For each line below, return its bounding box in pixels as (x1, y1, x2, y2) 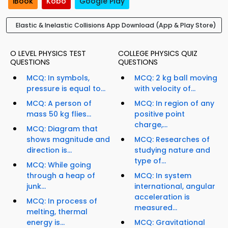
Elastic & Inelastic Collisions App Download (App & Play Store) (16, 21, 216, 30)
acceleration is (134, 192, 190, 203)
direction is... (26, 145, 72, 156)
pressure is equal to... (26, 83, 105, 94)
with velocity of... (134, 83, 195, 94)
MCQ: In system (134, 170, 191, 181)
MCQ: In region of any (134, 98, 214, 109)
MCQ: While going (26, 160, 91, 170)
